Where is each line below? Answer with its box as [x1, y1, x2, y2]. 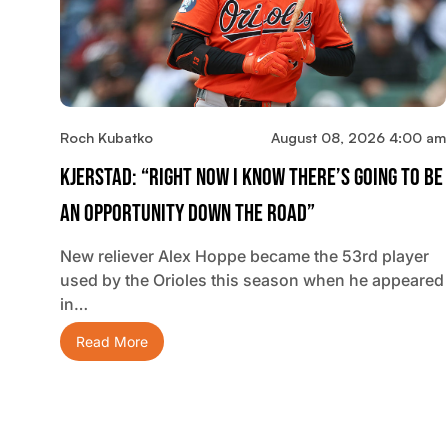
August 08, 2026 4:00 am [270, 129, 446, 147]
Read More [76, 333, 148, 351]
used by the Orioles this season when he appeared [60, 270, 444, 291]
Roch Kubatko [60, 129, 153, 147]
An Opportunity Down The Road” [60, 199, 315, 229]
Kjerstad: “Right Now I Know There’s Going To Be [60, 163, 443, 193]
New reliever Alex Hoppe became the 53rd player [60, 246, 429, 267]
